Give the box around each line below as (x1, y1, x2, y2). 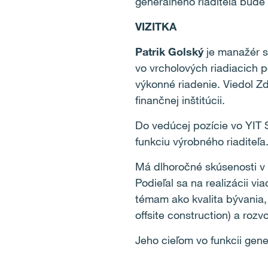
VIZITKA (135, 20, 176, 33)
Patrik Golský (135, 45, 203, 58)
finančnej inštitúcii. (135, 93, 225, 106)
